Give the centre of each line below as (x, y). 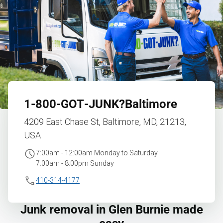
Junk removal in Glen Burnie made (111, 209)
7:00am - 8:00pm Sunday (75, 163)
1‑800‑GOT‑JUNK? (74, 104)
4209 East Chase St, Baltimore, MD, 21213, (105, 121)
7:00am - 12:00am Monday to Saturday (97, 153)
